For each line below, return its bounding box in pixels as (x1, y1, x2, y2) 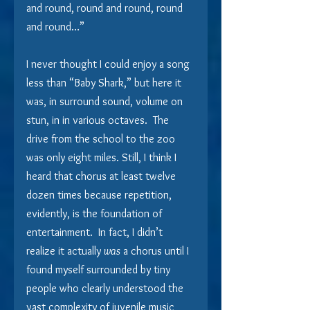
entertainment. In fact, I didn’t (26, 225, 165, 239)
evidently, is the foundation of (26, 206, 165, 220)
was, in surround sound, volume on (26, 94, 185, 108)
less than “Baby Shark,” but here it (26, 75, 184, 89)
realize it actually (26, 244, 104, 257)
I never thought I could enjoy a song (26, 57, 192, 71)
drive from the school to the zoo (26, 131, 178, 145)
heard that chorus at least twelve (26, 169, 179, 183)
